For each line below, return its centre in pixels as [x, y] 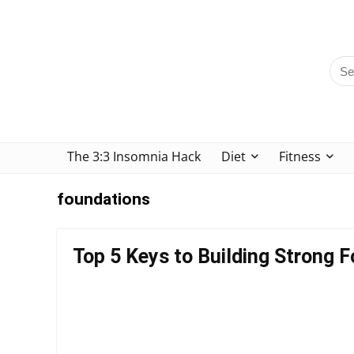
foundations [104, 199]
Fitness [300, 156]
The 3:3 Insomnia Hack [134, 156]
